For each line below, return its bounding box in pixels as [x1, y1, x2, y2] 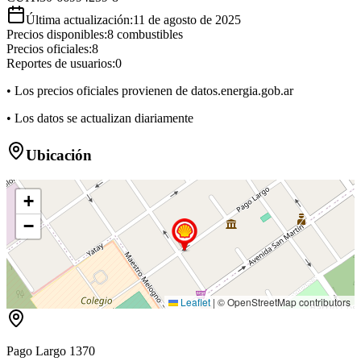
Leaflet [178, 294, 210, 309]
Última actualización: [26, 13, 133, 27]
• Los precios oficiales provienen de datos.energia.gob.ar [6, 84, 293, 98]
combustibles [114, 27, 183, 42]
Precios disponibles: [6, 27, 107, 42]
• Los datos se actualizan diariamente [6, 111, 193, 126]
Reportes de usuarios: [6, 56, 115, 71]
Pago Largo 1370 [6, 343, 95, 358]
